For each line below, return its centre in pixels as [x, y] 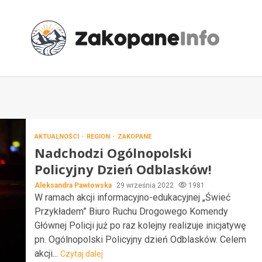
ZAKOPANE [134, 136]
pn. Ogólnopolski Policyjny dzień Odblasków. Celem [140, 239]
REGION [99, 136]
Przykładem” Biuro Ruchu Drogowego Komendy [131, 211]
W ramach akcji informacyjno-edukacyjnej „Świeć [132, 197]
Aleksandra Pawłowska [74, 185]
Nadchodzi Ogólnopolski [113, 152]
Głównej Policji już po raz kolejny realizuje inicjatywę [140, 225]
